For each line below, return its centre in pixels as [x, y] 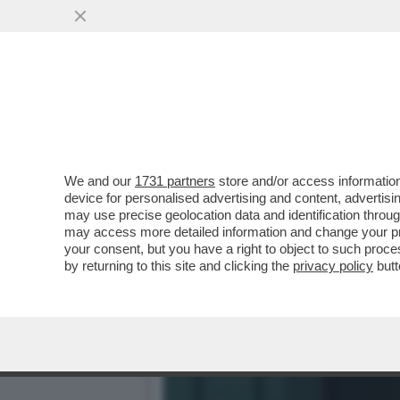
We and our [100, 181]
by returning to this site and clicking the [179, 266]
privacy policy [333, 266]
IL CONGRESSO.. [236, 108]
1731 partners [175, 181]
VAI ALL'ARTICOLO [253, 144]
